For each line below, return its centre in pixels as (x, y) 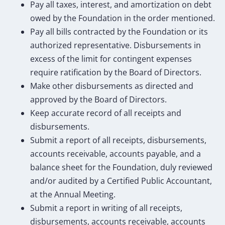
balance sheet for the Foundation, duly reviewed (121, 167)
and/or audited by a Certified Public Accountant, (121, 181)
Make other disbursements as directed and (112, 86)
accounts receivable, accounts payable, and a (116, 153)
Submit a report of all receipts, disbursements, (118, 140)
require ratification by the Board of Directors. (116, 72)
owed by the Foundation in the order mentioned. (123, 18)
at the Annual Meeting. (73, 194)
